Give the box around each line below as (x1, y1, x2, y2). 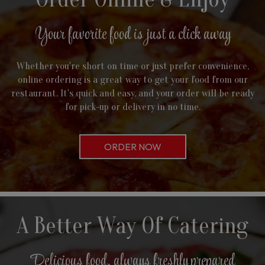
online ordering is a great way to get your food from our (17, 74, 248, 85)
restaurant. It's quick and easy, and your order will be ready (11, 88, 254, 99)
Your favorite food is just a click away (34, 22, 231, 48)
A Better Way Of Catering (17, 212, 248, 239)
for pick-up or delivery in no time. (64, 101, 201, 112)
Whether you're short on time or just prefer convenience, (16, 60, 249, 72)
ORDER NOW (104, 141, 161, 153)
